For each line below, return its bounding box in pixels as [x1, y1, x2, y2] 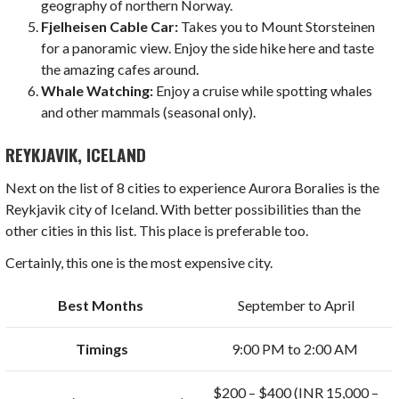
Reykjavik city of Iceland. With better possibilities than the [5, 200, 362, 218]
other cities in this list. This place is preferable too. [5, 222, 309, 240]
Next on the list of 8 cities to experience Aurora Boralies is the [5, 179, 380, 197]
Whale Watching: [41, 81, 154, 99]
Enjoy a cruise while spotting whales [153, 81, 373, 99]
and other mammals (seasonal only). [41, 102, 262, 120]
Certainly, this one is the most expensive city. [5, 254, 276, 272]
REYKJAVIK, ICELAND [5, 141, 147, 167]
